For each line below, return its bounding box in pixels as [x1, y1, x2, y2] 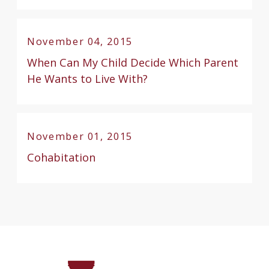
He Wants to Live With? [27, 71, 148, 86]
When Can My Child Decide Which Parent [27, 55, 239, 70]
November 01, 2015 [27, 129, 133, 144]
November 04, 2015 [27, 34, 133, 49]
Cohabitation [27, 150, 96, 165]
